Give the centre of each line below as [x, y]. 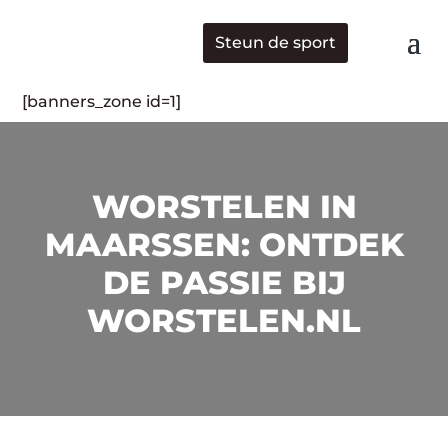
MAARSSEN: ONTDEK [224, 244]
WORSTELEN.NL [224, 320]
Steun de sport [275, 42]
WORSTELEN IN [224, 206]
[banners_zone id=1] [102, 101]
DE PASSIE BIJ [224, 282]
